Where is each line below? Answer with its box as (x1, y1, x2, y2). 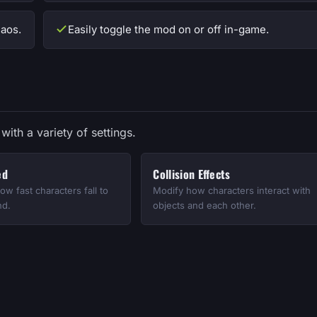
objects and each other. (153, 199, 257, 211)
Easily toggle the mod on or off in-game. (68, 22, 269, 36)
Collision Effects (153, 165, 231, 183)
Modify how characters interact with (153, 184, 311, 196)
